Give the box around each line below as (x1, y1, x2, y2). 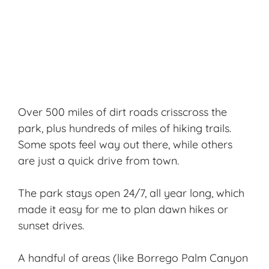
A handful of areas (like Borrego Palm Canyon (18, 250, 248, 265)
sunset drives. (18, 218, 84, 232)
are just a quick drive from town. (18, 153, 179, 168)
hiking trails (173, 121, 229, 135)
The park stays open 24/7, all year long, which (18, 186, 244, 200)
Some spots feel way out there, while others (18, 137, 232, 151)
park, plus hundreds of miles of (18, 121, 173, 135)
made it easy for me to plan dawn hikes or (18, 202, 228, 216)
